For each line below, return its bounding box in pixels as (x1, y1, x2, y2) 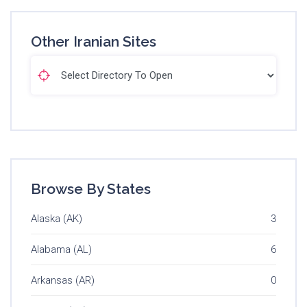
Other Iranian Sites (31, 32, 156, 50)
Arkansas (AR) (31, 273, 95, 286)
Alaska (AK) (31, 212, 82, 225)
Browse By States (31, 180, 151, 197)
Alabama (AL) (31, 243, 92, 256)
